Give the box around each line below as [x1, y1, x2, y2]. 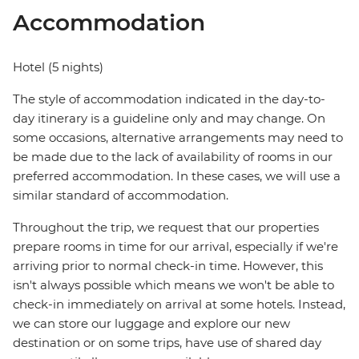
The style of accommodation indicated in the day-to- [13, 91, 325, 107]
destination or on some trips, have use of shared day [13, 335, 321, 351]
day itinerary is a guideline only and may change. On [13, 111, 325, 127]
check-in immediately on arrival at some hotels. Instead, [13, 296, 345, 313]
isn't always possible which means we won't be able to [13, 277, 334, 293]
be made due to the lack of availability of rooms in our [13, 149, 333, 165]
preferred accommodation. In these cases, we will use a [13, 168, 341, 184]
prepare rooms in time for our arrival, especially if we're [13, 239, 338, 255]
